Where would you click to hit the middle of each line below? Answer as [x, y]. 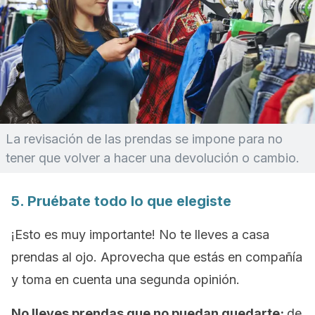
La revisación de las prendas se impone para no [144, 139]
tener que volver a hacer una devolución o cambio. [153, 158]
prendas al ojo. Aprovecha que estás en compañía [157, 257]
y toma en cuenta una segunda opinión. [126, 279]
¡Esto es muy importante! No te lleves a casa [140, 234]
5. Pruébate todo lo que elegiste [121, 201]
